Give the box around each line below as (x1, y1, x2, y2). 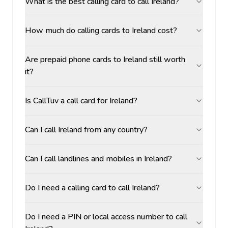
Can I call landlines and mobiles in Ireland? (25, 153, 172, 164)
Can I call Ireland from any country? (25, 124, 148, 135)
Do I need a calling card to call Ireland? (25, 182, 160, 193)
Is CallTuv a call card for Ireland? (25, 95, 137, 106)
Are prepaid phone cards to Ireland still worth (25, 54, 185, 65)
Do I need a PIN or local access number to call (25, 211, 187, 222)
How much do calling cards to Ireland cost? (25, 25, 177, 36)
